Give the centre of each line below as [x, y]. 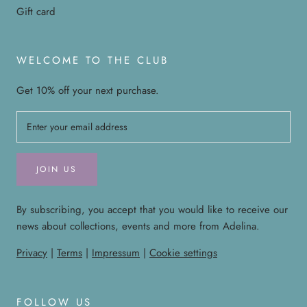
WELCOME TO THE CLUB [93, 61]
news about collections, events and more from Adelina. [138, 226]
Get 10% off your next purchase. [88, 91]
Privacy [32, 253]
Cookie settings [183, 253]
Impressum [116, 253]
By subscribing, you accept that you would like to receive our [152, 210]
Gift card [36, 12]
